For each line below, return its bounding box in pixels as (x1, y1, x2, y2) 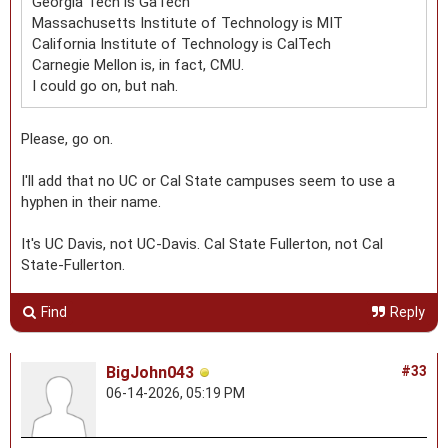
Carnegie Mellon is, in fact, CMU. (32, 55, 248, 74)
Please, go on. (21, 129, 121, 148)
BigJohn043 (106, 362, 194, 382)
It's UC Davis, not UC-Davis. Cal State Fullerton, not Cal (21, 234, 383, 253)
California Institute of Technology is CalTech (32, 34, 331, 53)
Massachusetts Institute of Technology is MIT (32, 13, 343, 32)
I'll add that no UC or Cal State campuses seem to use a (21, 171, 395, 190)
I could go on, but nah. (32, 76, 178, 95)
